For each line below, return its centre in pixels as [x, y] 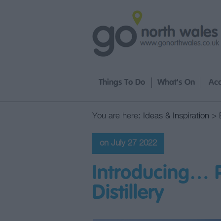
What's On [176, 83]
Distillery [128, 193]
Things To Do [122, 83]
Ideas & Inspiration [176, 116]
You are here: [118, 116]
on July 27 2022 [128, 143]
